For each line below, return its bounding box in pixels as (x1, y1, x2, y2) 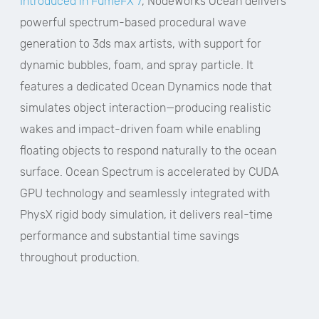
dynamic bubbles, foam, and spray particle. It (20, 58, 253, 72)
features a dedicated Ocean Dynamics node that (20, 80, 272, 93)
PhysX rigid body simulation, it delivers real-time (20, 208, 273, 221)
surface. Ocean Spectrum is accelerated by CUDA (20, 165, 278, 179)
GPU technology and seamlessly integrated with (20, 187, 270, 200)
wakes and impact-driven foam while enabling (20, 122, 261, 136)
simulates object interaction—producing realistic (20, 101, 271, 115)
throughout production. (20, 251, 140, 264)
